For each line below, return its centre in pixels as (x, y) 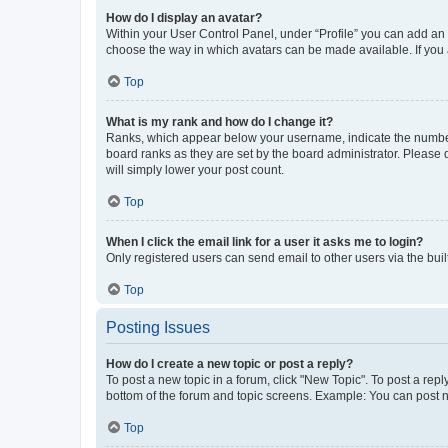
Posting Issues (158, 327)
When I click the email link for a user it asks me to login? (264, 241)
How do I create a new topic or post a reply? (229, 363)
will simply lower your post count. (195, 169)
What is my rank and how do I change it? (219, 121)
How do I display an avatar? (184, 17)
